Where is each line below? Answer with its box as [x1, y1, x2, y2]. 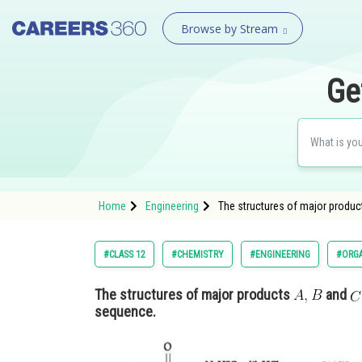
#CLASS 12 [103, 249, 145, 260]
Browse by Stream [180, 21, 278, 36]
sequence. [95, 303, 156, 320]
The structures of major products [95, 286, 293, 303]
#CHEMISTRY [171, 249, 224, 260]
